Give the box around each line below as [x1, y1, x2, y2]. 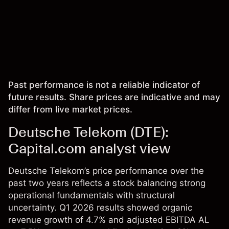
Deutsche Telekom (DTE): [8, 123, 169, 141]
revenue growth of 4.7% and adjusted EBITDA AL [8, 215, 210, 225]
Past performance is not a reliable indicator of [8, 80, 200, 90]
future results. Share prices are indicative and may [8, 92, 220, 103]
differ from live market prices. [8, 104, 132, 115]
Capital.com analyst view [8, 140, 171, 157]
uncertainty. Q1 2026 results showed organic [8, 202, 192, 213]
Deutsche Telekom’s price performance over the [8, 166, 204, 176]
